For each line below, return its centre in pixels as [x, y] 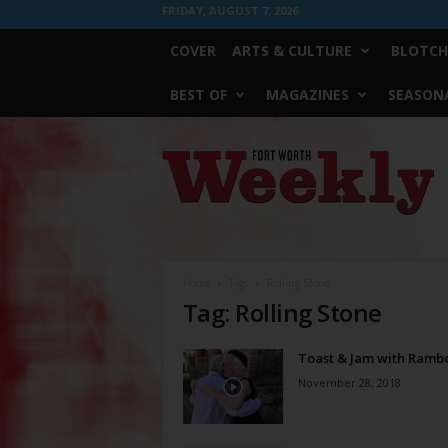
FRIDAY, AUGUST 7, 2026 [229, 10]
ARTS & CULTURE [291, 50]
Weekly [182, 176]
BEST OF [198, 94]
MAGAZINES [307, 94]
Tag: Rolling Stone [282, 312]
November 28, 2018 [349, 382]
